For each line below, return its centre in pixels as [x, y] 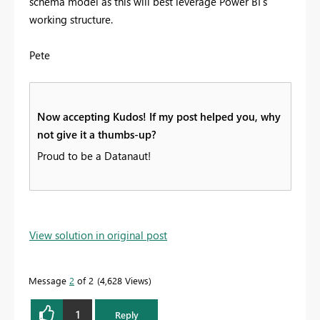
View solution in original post [98, 235]
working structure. [71, 20]
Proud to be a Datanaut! [94, 156]
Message [49, 281]
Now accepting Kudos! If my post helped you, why [159, 117]
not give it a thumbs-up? [97, 135]
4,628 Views [124, 281]
